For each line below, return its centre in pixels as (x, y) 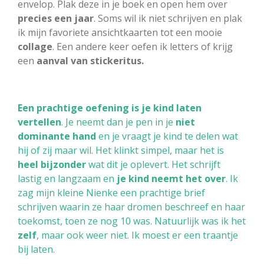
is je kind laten (166, 108)
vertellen (39, 122)
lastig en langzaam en (67, 178)
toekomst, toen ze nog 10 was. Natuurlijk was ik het (132, 221)
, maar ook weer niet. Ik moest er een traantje (137, 235)
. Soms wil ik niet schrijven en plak (168, 18)
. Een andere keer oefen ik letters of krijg (143, 46)
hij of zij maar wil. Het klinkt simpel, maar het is (121, 150)
